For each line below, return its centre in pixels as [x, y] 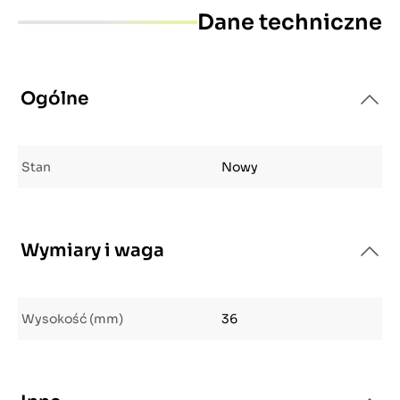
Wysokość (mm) [72, 319]
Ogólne [54, 99]
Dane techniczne [290, 22]
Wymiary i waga [92, 250]
